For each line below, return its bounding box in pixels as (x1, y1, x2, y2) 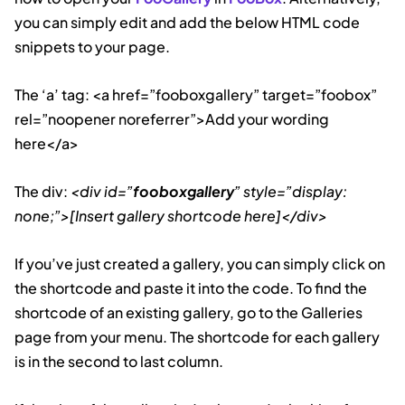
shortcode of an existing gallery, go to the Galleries (14, 303, 363, 323)
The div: (14, 182, 71, 202)
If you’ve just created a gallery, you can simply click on (14, 254, 385, 274)
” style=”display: (234, 182, 347, 202)
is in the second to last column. (14, 352, 223, 372)
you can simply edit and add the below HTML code (14, 13, 360, 33)
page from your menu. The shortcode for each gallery (14, 327, 380, 347)
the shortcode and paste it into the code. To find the (14, 278, 367, 298)
